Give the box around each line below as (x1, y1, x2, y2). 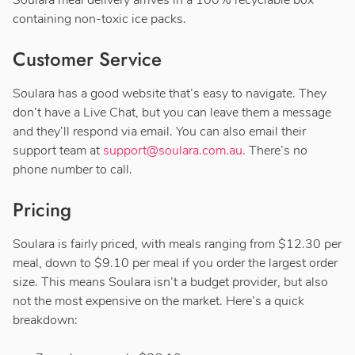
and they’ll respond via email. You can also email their (13, 122, 306, 140)
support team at (13, 141, 103, 159)
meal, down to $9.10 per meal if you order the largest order (13, 254, 338, 272)
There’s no (246, 141, 307, 159)
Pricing (13, 195, 71, 223)
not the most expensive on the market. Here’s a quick (13, 292, 304, 310)
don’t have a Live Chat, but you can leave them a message (13, 103, 331, 121)
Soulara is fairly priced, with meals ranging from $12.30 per (13, 235, 342, 253)
